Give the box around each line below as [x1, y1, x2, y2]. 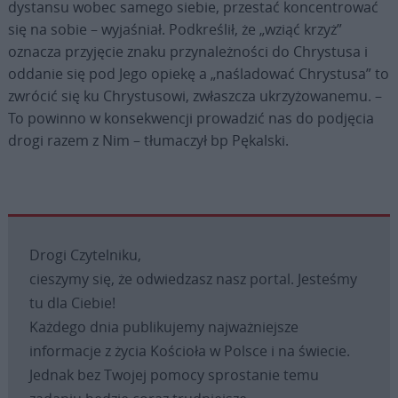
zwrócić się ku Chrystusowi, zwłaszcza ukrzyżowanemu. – [7, 85, 382, 106]
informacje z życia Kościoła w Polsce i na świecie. [28, 340, 350, 361]
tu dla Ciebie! [28, 292, 115, 313]
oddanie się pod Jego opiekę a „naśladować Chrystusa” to [7, 63, 389, 84]
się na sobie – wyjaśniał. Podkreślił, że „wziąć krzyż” [7, 19, 346, 39]
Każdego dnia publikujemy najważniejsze [28, 316, 298, 337]
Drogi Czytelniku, [28, 244, 141, 265]
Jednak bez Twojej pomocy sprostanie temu [28, 364, 319, 385]
